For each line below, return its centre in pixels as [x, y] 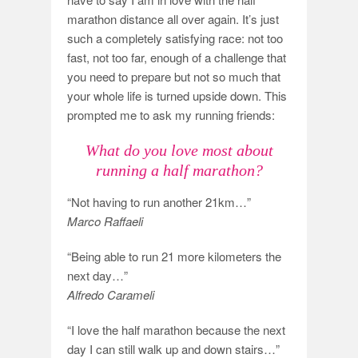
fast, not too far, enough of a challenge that [177, 57]
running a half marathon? [179, 170]
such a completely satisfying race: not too [175, 38]
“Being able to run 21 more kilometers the [174, 256]
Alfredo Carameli [111, 294]
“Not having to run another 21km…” [159, 202]
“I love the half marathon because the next [176, 330]
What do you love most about [179, 150]
